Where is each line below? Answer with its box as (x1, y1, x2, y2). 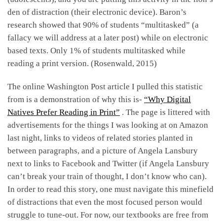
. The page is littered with (120, 107, 210, 117)
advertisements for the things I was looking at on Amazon (7, 120, 208, 130)
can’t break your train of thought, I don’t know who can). (7, 171, 207, 181)
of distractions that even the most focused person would (7, 197, 202, 207)
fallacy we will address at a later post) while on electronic (7, 33, 208, 42)
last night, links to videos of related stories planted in (7, 133, 193, 143)
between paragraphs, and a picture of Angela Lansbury (7, 146, 198, 155)
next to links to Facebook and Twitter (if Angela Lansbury (7, 158, 209, 168)
